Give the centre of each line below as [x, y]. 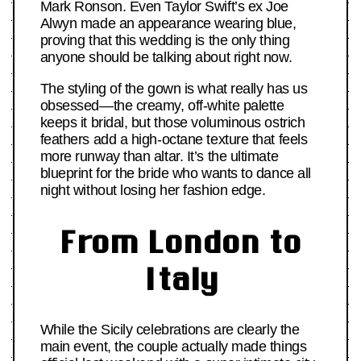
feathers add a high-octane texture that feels [174, 140]
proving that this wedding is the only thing [165, 41]
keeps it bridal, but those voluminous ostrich [172, 123]
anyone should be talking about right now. [166, 58]
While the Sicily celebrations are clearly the [170, 329]
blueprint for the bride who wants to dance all [175, 174]
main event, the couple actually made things [173, 346]
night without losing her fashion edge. [153, 191]
